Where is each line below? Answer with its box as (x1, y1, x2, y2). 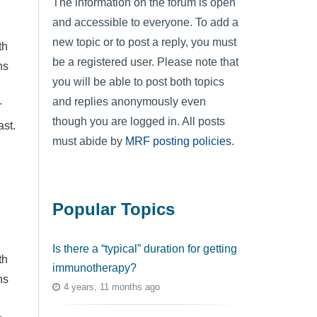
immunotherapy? (52, 261, 137, 274)
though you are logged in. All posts (52, 115, 225, 127)
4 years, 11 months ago (64, 282, 160, 293)
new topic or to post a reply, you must (52, 35, 236, 48)
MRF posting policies (125, 134, 231, 147)
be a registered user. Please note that (52, 55, 238, 68)
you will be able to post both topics (52, 75, 224, 88)
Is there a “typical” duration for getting (52, 242, 237, 255)
